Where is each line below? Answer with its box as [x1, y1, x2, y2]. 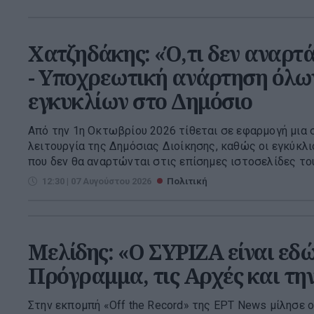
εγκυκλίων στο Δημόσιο [28, 86, 252, 116]
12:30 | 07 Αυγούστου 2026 [42, 175, 151, 186]
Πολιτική [167, 175, 207, 186]
